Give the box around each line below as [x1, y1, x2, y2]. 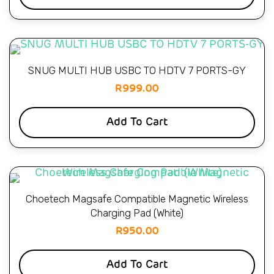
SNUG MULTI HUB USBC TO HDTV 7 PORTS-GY [28, 64, 246, 76]
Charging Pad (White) [91, 207, 183, 219]
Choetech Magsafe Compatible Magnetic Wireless [26, 193, 248, 205]
